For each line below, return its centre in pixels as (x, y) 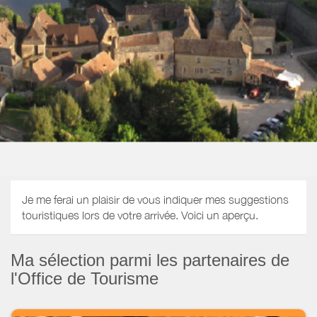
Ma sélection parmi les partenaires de (150, 260)
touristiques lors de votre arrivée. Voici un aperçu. (140, 215)
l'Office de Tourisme (85, 278)
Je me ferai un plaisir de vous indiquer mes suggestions (155, 200)
